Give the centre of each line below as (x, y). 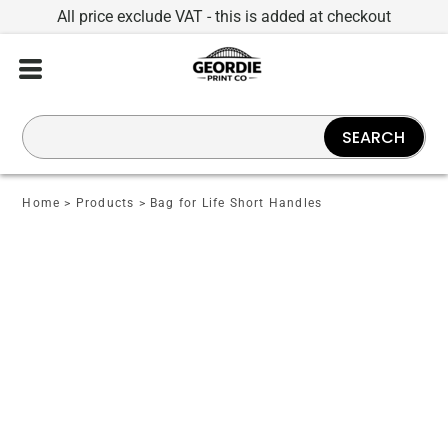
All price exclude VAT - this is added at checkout (224, 16)
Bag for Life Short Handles (236, 203)
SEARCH (374, 137)
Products (105, 203)
